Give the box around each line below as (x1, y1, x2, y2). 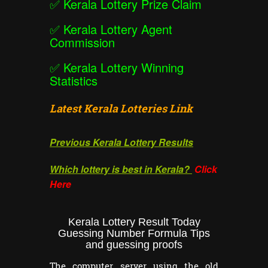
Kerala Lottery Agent (63, 20, 172, 38)
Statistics (50, 72, 98, 90)
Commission (50, 33, 115, 51)
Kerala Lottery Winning (63, 59, 184, 77)
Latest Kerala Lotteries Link (50, 101, 193, 116)
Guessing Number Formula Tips (58, 227, 210, 240)
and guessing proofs (86, 239, 182, 251)
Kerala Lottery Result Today (68, 216, 200, 229)
